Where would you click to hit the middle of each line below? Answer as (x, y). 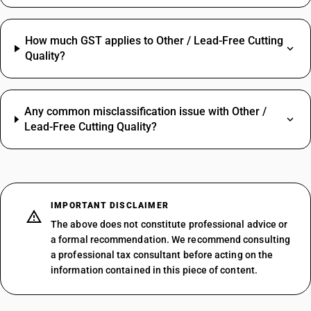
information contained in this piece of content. (154, 270)
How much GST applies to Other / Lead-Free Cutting (154, 41)
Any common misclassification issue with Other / (145, 111)
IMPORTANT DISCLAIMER (110, 205)
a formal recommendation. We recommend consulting (171, 239)
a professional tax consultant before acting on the (162, 255)
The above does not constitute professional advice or (169, 224)
